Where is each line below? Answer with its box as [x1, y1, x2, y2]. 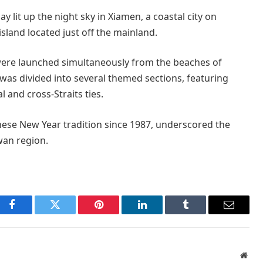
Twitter [54, 208, 85, 218]
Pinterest [97, 208, 135, 218]
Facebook [11, 208, 52, 218]
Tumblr [184, 208, 216, 218]
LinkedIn [141, 208, 180, 218]
